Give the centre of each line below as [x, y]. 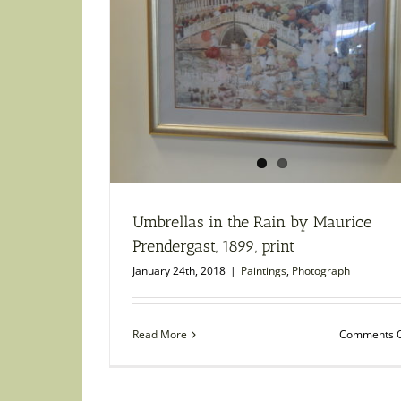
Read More [160, 335]
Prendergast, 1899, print [213, 247]
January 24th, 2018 [179, 271]
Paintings [264, 271]
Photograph [321, 271]
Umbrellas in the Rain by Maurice [252, 222]
